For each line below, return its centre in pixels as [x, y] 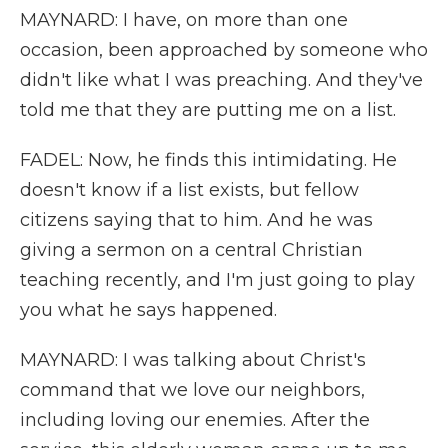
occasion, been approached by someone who [224, 50]
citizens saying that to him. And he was [196, 220]
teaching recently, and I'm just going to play [217, 280]
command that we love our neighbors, [192, 390]
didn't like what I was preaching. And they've [221, 80]
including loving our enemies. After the [195, 420]
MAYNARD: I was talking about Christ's [193, 360]
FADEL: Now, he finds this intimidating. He [208, 160]
